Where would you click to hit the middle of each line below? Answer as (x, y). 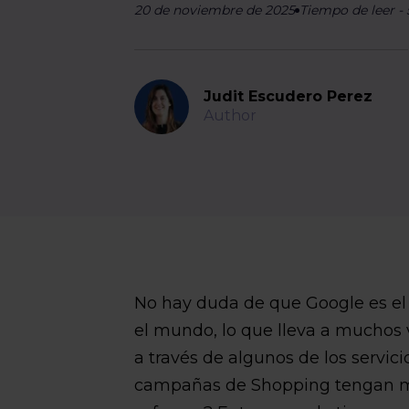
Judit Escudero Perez (288, 96)
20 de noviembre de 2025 (215, 10)
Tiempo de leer (347, 10)
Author (231, 115)
